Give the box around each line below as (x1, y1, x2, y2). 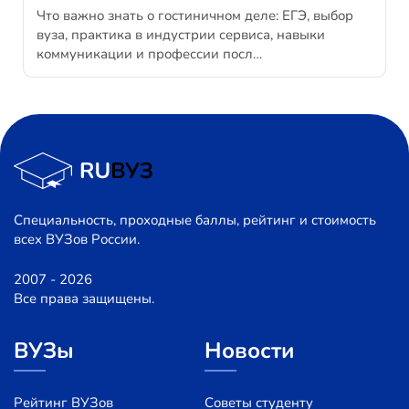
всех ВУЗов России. (14, 230, 140, 249)
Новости (204, 336, 295, 366)
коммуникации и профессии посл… (37, 45, 262, 64)
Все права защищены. (14, 289, 154, 309)
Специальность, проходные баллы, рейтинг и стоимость (14, 211, 376, 230)
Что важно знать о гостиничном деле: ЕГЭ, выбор (37, 6, 353, 26)
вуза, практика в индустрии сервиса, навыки (37, 26, 325, 45)
